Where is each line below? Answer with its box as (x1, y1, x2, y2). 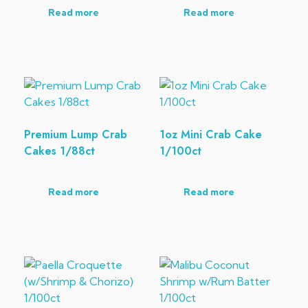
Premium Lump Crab (24, 126, 127, 142)
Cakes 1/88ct (24, 142, 95, 159)
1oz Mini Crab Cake (159, 126, 262, 142)
